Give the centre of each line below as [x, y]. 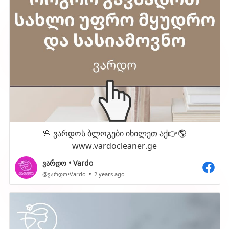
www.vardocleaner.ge [114, 145]
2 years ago [109, 174]
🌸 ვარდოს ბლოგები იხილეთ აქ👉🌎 [114, 133]
